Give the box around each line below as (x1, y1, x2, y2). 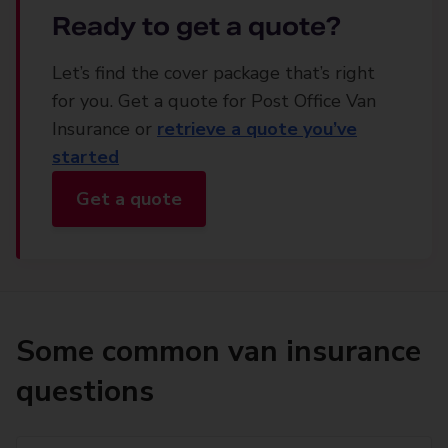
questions (16, 371, 154, 412)
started (52, 145, 119, 169)
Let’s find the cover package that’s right (52, 61, 375, 85)
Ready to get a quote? (52, 11, 341, 42)
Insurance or (52, 117, 157, 141)
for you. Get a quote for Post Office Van (52, 89, 376, 113)
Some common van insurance (16, 331, 421, 372)
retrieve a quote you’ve (157, 117, 357, 141)
